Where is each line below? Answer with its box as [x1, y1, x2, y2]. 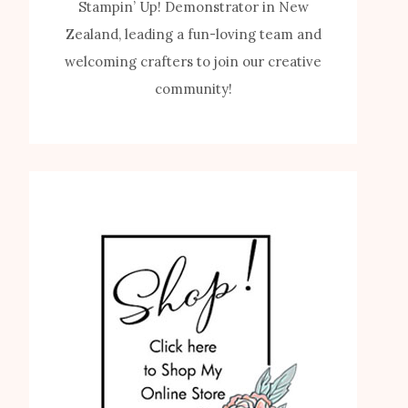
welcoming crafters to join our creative [65, 53, 321, 71]
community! [154, 80, 232, 98]
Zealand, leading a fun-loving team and [65, 25, 321, 44]
